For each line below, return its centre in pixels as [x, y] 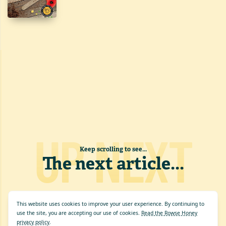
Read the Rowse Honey [169, 213]
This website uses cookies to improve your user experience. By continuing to [111, 204]
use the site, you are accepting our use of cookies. [78, 213]
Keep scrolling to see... [113, 150]
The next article [106, 164]
